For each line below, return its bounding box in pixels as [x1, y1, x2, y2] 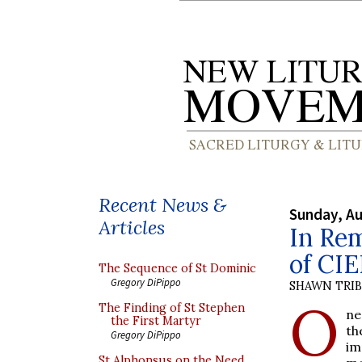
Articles [99, 215, 165, 240]
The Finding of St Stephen [99, 301, 245, 315]
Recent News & [99, 192, 226, 217]
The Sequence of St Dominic [99, 261, 256, 276]
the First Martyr [111, 314, 201, 328]
